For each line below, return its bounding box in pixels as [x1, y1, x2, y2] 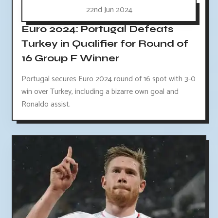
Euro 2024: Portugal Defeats [21, 22, 173, 35]
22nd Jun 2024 [86, 3, 132, 17]
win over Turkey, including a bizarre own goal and [21, 85, 179, 98]
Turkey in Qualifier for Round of [21, 37, 188, 50]
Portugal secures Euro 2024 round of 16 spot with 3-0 [21, 72, 196, 86]
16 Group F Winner [21, 52, 119, 64]
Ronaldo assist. [21, 97, 71, 111]
